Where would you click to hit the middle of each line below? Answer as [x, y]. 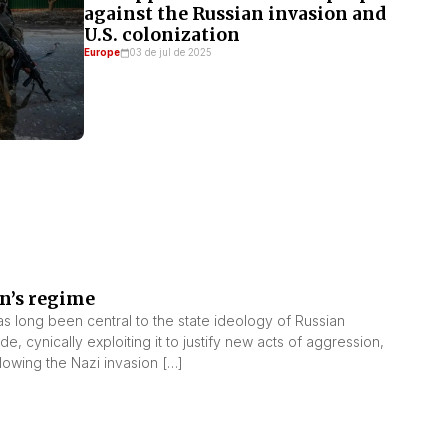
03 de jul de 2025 [171, 53]
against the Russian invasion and [235, 14]
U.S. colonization [162, 35]
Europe [102, 53]
